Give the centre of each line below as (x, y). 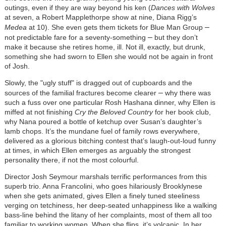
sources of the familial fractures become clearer (81, 93)
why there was (188, 93)
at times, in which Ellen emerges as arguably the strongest (97, 150)
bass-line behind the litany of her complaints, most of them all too (108, 215)
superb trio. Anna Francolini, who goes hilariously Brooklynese (103, 186)
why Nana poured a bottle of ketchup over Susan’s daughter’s (103, 121)
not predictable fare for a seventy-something (76, 37)
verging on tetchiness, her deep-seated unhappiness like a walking (110, 205)
